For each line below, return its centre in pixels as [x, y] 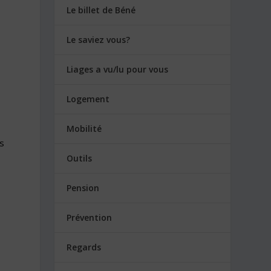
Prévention [90, 217]
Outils [80, 158]
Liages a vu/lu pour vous [118, 69]
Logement [88, 99]
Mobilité [84, 128]
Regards [84, 247]
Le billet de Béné [101, 10]
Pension [83, 188]
